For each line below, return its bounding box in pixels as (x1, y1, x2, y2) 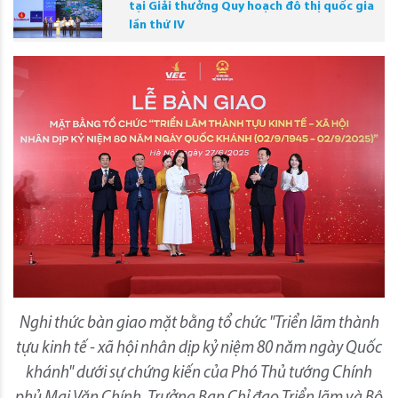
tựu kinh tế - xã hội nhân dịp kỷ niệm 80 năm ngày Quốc (16, 339, 382, 357)
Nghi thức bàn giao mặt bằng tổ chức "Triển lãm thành (19, 314, 379, 332)
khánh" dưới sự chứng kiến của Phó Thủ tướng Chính (26, 364, 372, 382)
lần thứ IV (129, 18, 185, 32)
